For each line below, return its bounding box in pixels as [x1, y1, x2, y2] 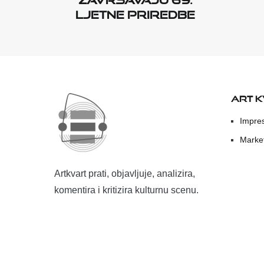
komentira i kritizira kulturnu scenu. [54, 185, 199, 196]
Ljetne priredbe [75, 4, 195, 22]
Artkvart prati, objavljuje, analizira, [54, 169, 195, 179]
